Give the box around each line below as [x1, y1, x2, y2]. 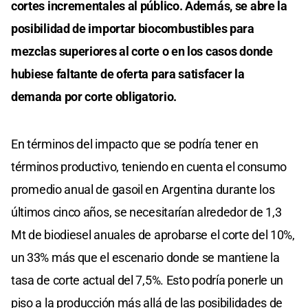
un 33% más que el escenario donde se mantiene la [11, 250, 280, 265]
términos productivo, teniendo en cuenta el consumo [11, 159, 287, 174]
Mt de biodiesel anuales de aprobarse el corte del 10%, [11, 227, 295, 242]
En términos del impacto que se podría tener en [11, 136, 258, 151]
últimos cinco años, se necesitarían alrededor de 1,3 [11, 204, 282, 219]
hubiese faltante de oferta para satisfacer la [11, 66, 245, 81]
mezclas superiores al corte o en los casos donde [11, 43, 273, 58]
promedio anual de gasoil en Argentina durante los [11, 181, 275, 197]
